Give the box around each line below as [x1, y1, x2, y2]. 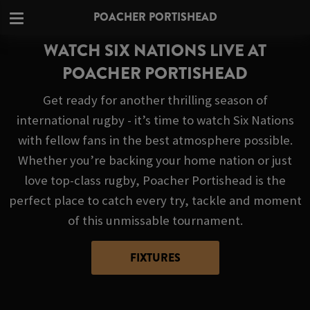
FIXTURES [129, 249, 181, 266]
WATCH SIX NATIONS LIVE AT [44, 39, 266, 63]
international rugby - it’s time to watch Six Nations [16, 112, 294, 129]
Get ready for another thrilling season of [42, 92, 268, 109]
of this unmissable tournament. [67, 212, 243, 229]
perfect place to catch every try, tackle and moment [8, 192, 302, 209]
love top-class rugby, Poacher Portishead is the [24, 172, 286, 189]
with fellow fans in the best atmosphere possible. [17, 132, 293, 149]
